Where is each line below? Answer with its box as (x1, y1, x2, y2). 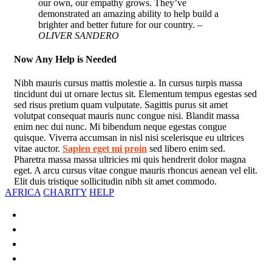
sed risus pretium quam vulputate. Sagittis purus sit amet (14, 100, 228, 110)
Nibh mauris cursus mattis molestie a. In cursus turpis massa (14, 78, 242, 89)
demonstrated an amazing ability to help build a (38, 8, 219, 19)
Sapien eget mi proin (63, 143, 147, 154)
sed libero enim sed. (147, 143, 225, 154)
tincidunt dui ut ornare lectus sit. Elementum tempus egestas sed (14, 89, 257, 100)
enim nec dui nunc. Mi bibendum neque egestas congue (14, 121, 226, 132)
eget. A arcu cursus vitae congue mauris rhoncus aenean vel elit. (14, 165, 257, 176)
